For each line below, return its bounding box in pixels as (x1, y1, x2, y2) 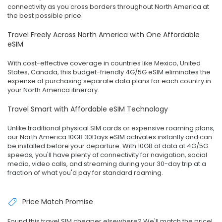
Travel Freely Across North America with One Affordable (7, 29, 200, 40)
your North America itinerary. (7, 85, 99, 95)
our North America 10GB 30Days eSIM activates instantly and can (7, 132, 212, 142)
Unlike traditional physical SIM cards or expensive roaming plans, (7, 123, 215, 133)
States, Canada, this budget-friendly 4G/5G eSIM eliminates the (7, 67, 211, 77)
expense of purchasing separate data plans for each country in (7, 76, 211, 86)
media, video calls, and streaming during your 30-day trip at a (7, 159, 206, 168)
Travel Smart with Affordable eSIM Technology (7, 104, 168, 114)
